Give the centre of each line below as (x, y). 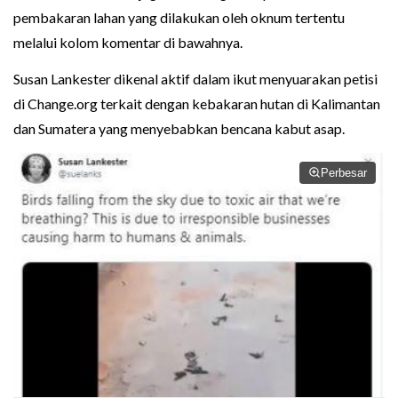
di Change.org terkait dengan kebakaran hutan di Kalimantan (197, 103)
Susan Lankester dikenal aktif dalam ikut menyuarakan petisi (195, 78)
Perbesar (344, 172)
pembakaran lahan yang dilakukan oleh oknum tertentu (179, 17)
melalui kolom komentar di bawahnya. (128, 42)
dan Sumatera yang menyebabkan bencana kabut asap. (179, 128)
